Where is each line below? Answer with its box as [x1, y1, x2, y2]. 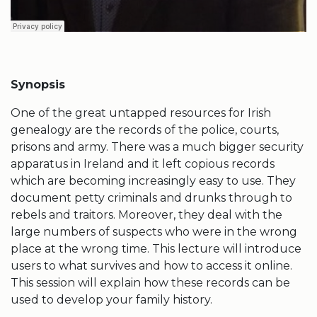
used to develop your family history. [11, 293, 212, 306]
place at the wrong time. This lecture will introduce [11, 242, 301, 255]
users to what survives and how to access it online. [11, 259, 292, 272]
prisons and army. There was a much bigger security [11, 140, 304, 154]
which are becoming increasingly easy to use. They [11, 174, 296, 188]
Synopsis [11, 78, 65, 91]
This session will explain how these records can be [11, 276, 290, 289]
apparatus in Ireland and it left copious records [11, 157, 275, 171]
